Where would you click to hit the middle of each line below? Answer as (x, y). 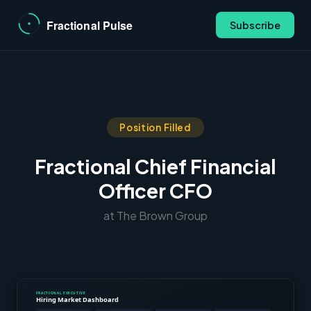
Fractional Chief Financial (155, 166)
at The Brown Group (155, 216)
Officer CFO (155, 191)
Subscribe (255, 25)
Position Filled (155, 127)
